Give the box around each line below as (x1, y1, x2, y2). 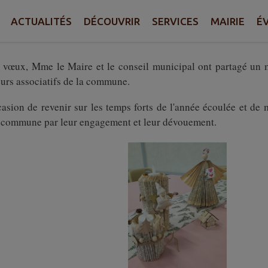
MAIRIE (211, 15, 245, 27)
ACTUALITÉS (11, 15, 72, 27)
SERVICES (152, 15, 199, 27)
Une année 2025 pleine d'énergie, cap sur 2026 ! (17, 6, 240, 22)
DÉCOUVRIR (84, 15, 140, 27)
